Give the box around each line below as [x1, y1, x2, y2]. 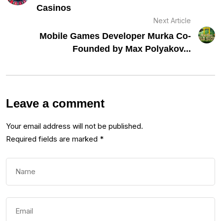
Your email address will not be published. [6, 121, 143, 131]
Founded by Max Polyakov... [72, 44, 191, 54]
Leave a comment [6, 97, 105, 110]
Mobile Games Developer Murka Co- [39, 31, 191, 41]
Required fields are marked [6, 134, 100, 144]
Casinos [37, 3, 72, 13]
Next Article [153, 16, 191, 25]
